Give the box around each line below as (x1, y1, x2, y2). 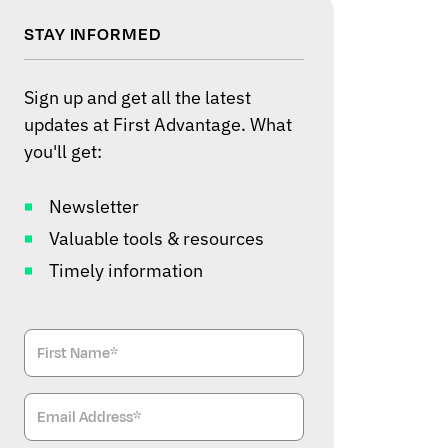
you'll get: (24, 140, 102, 164)
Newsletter (49, 195, 139, 219)
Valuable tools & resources (49, 227, 264, 251)
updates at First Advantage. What (24, 113, 292, 137)
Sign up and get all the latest (24, 86, 251, 110)
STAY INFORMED (24, 23, 161, 48)
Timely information (49, 259, 203, 283)
